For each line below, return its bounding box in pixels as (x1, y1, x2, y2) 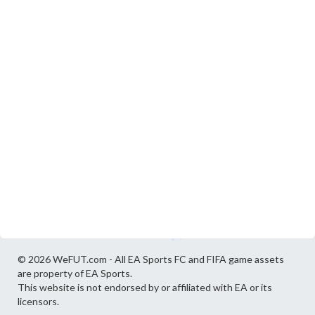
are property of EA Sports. (18, 267, 132, 280)
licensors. (18, 295, 59, 308)
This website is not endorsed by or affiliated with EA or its (18, 281, 272, 294)
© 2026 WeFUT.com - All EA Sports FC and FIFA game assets (18, 253, 284, 266)
